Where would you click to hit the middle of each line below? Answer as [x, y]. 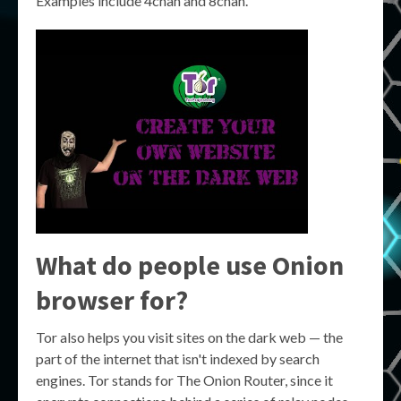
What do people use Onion [190, 265]
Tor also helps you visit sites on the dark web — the [189, 337]
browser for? [112, 300]
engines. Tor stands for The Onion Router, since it [184, 380]
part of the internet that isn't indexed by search [178, 358]
